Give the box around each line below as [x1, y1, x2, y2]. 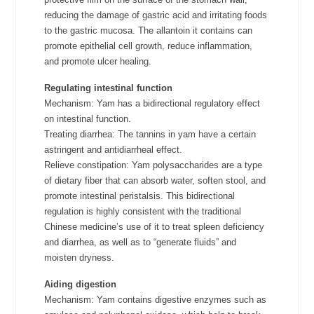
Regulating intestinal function [44, 83, 173, 94]
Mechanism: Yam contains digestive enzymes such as [44, 294, 267, 306]
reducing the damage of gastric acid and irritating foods [44, 10, 268, 21]
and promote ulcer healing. [44, 56, 152, 67]
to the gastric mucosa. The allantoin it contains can [44, 25, 253, 36]
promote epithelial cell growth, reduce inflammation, [44, 41, 253, 52]
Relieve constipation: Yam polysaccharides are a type [44, 160, 263, 171]
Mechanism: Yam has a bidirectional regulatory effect [44, 98, 261, 109]
